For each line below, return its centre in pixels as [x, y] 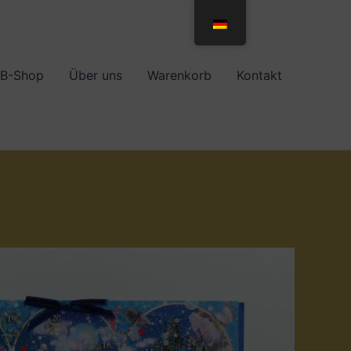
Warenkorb [179, 75]
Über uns [96, 75]
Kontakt [259, 75]
